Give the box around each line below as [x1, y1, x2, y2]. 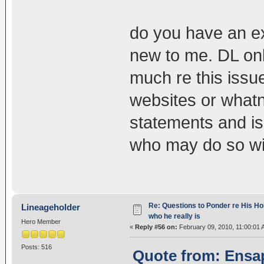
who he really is [148, 212, 200, 221]
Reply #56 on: [134, 223, 177, 231]
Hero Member [21, 218, 61, 225]
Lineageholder [21, 202, 81, 213]
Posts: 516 [21, 243, 52, 251]
